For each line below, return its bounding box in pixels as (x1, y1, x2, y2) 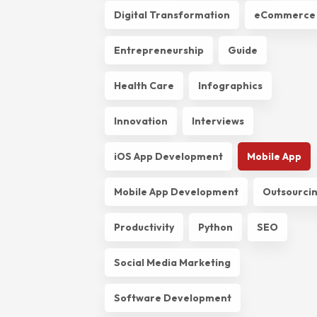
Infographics (198, 79, 263, 92)
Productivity (114, 220, 174, 234)
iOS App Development (114, 149, 223, 163)
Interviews (192, 114, 244, 127)
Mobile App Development (114, 185, 238, 198)
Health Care (114, 79, 174, 92)
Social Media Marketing (114, 255, 231, 269)
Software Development (114, 291, 231, 304)
